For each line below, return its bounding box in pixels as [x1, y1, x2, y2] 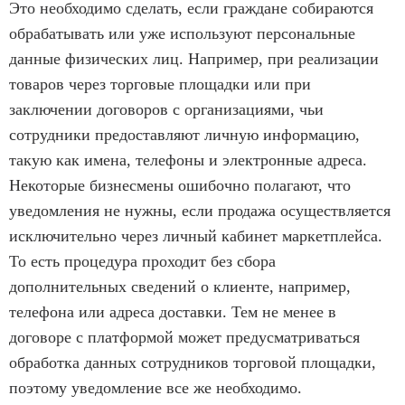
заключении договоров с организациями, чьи [9, 99, 324, 118]
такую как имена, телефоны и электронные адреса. [9, 150, 367, 169]
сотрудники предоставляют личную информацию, [9, 125, 360, 144]
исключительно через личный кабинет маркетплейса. [9, 226, 382, 245]
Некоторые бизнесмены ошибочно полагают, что [9, 175, 351, 194]
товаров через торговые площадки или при [9, 74, 311, 93]
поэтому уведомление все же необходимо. [9, 378, 302, 397]
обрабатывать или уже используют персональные [9, 24, 355, 42]
